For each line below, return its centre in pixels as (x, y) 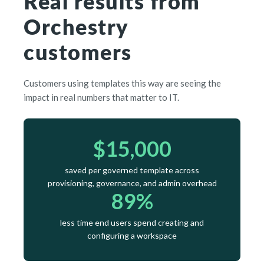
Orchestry (76, 27)
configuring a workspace (132, 236)
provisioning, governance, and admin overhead (132, 183)
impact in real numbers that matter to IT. (101, 98)
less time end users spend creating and (132, 223)
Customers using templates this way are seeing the (122, 83)
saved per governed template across (132, 170)
